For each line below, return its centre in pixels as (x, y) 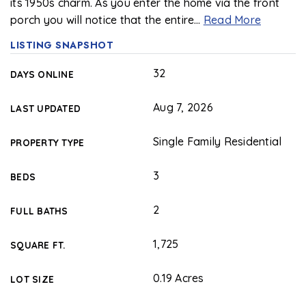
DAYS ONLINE (42, 74)
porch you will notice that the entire (102, 20)
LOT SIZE (32, 279)
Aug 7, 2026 (183, 107)
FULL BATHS (39, 211)
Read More (232, 20)
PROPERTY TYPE (47, 142)
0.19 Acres (179, 278)
